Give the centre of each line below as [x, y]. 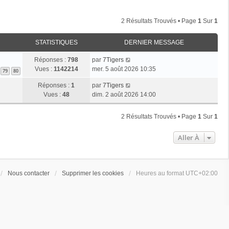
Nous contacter [29, 173]
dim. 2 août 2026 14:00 [124, 94]
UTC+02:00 [202, 173]
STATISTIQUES [56, 42]
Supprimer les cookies [93, 173]
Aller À [189, 137]
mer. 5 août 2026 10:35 [124, 69]
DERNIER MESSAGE [154, 42]
